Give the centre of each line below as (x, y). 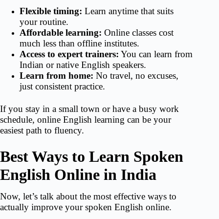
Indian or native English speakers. (83, 65)
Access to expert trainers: (69, 54)
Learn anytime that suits (128, 11)
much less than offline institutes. (79, 43)
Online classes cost (138, 32)
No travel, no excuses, (136, 75)
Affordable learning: (61, 32)
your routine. (44, 22)
